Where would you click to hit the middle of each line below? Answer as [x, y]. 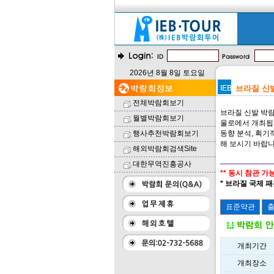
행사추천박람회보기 [166, 133]
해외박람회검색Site [165, 149]
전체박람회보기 [158, 103]
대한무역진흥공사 [162, 164]
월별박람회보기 [158, 118]
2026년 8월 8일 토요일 [167, 73]
